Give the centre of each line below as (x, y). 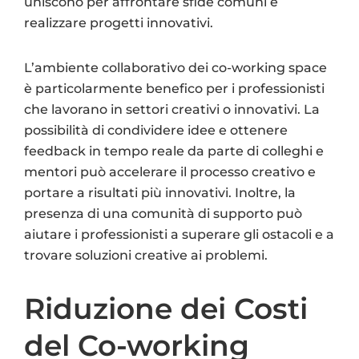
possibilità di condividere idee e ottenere (156, 130)
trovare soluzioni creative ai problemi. (146, 255)
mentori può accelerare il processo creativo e (170, 171)
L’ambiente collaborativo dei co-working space (175, 67)
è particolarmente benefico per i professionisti (174, 88)
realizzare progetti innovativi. (119, 22)
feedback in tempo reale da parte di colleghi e (174, 151)
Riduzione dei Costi (166, 308)
